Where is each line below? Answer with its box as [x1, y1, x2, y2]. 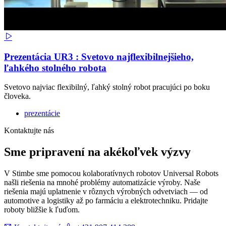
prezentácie [24, 109, 60, 118]
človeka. [4, 92, 31, 101]
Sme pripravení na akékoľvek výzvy [4, 145, 191, 159]
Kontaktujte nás [4, 126, 54, 135]
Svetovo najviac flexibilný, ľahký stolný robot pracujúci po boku [4, 83, 210, 92]
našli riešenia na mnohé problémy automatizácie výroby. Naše [4, 178, 200, 187]
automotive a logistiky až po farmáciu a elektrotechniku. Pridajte [4, 196, 208, 205]
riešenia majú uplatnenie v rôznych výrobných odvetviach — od [4, 187, 208, 196]
